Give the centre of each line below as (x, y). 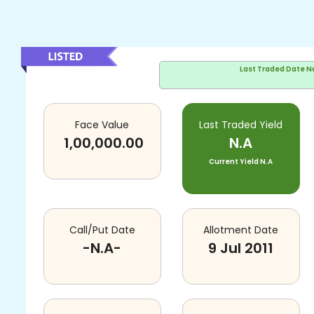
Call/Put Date (102, 230)
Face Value (102, 125)
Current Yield (234, 162)
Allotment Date (241, 230)
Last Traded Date (272, 69)
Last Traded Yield (241, 125)
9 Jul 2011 (241, 248)
